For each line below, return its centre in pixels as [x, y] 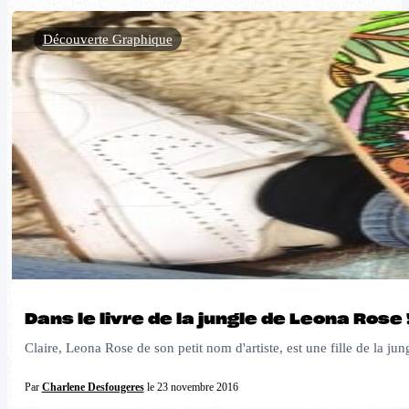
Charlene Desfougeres [93, 387]
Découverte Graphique [107, 40]
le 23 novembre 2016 [191, 387]
